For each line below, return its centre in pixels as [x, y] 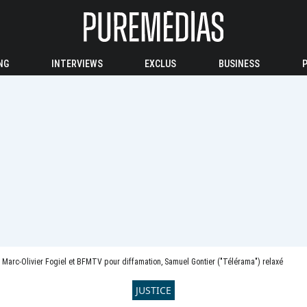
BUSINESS [240, 64]
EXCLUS [161, 64]
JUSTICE [153, 290]
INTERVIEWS [77, 64]
